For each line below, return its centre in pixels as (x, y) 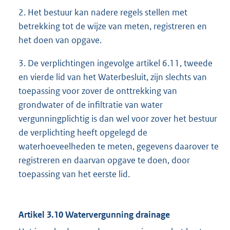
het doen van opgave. (60, 40)
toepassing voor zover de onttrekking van (98, 91)
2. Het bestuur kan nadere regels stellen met (103, 13)
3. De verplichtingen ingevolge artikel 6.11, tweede (116, 63)
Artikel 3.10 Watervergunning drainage (94, 215)
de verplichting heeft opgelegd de (83, 133)
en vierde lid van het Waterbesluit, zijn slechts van (113, 77)
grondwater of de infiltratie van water (91, 105)
